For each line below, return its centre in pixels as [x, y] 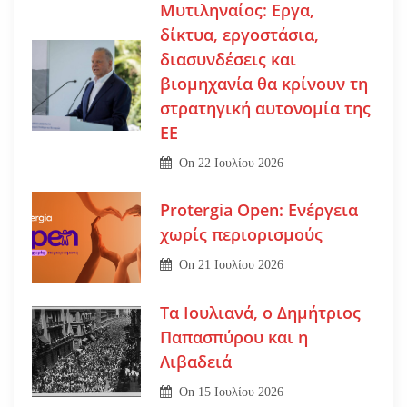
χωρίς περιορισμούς [245, 235]
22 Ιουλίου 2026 [241, 163]
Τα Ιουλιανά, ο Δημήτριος [260, 312]
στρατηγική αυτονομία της [265, 108]
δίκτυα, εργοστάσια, [239, 34]
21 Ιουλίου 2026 [241, 265]
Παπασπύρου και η [233, 337]
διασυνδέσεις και [228, 59]
